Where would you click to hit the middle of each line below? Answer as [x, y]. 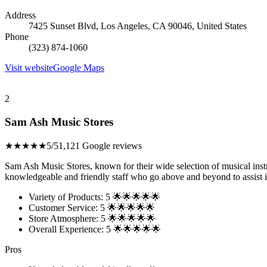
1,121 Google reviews [100, 145]
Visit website [29, 68]
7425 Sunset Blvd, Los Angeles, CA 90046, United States [138, 26]
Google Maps [79, 68]
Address [20, 15]
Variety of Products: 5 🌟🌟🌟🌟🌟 [94, 197]
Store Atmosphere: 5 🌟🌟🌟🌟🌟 [92, 218]
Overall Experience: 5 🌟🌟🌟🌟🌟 [95, 229]
